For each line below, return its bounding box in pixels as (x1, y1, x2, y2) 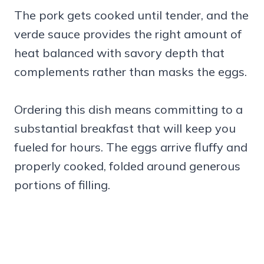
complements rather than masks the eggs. (14, 64, 247, 79)
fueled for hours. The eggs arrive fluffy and (14, 139, 247, 154)
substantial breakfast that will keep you (14, 120, 236, 136)
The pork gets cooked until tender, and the (14, 7, 249, 22)
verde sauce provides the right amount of (14, 26, 242, 41)
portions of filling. (14, 177, 110, 192)
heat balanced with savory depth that (14, 45, 225, 60)
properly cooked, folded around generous (14, 158, 240, 173)
